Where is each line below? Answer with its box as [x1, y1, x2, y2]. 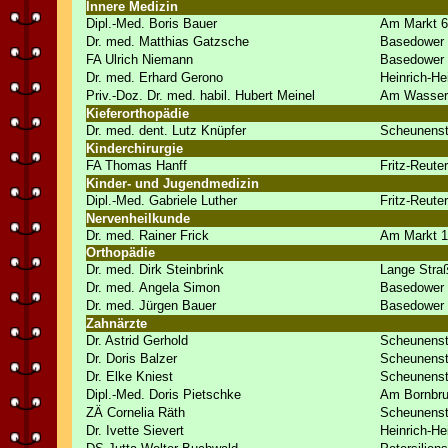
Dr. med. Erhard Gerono [86, 70, 223, 85]
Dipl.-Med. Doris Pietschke [86, 387, 241, 402]
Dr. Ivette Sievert [86, 423, 184, 438]
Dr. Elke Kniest [86, 369, 173, 384]
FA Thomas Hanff [86, 158, 187, 173]
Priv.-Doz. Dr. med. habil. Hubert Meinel [86, 88, 315, 103]
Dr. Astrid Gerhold [86, 333, 188, 348]
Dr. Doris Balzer [86, 351, 177, 366]
